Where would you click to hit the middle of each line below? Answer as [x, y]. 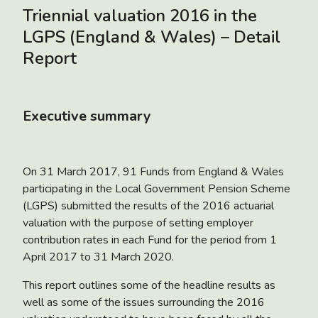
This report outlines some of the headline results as [149, 285]
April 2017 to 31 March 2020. [98, 257]
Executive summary [87, 116]
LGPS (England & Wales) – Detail [152, 37]
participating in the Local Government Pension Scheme [157, 188]
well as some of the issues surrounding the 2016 [144, 302]
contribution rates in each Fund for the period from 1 [150, 240]
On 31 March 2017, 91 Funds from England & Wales [153, 171]
